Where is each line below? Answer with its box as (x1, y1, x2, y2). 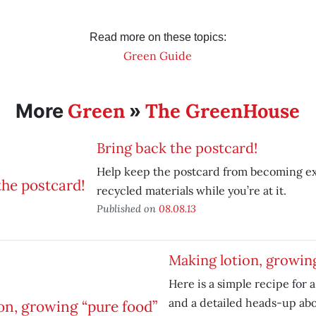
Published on (96, 202, 159, 215)
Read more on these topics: (89, 31, 226, 43)
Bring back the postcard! (96, 139, 257, 157)
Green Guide (123, 49, 193, 63)
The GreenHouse (145, 99, 300, 123)
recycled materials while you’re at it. (96, 183, 286, 197)
